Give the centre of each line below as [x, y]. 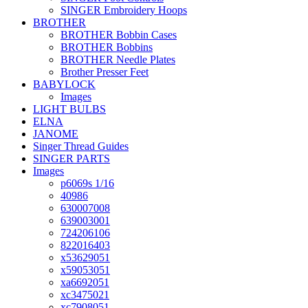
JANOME [56, 134]
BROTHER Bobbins [107, 47]
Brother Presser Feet [104, 72]
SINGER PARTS [71, 158]
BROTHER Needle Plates [118, 59]
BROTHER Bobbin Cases [119, 35]
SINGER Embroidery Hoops [124, 10]
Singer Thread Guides [81, 146]
